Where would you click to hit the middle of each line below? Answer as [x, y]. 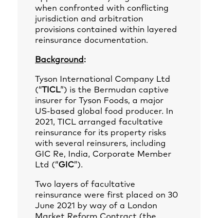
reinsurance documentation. [91, 41]
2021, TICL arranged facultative [99, 122]
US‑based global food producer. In [104, 112]
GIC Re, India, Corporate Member [103, 154]
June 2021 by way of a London [96, 206]
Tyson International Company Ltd [103, 80]
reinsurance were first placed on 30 [107, 195]
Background [59, 60]
